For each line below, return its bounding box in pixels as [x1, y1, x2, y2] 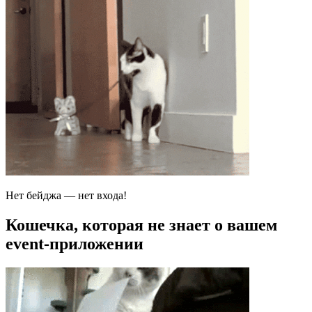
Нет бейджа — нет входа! [6, 189, 127, 201]
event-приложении [6, 234, 143, 253]
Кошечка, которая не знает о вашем [6, 215, 277, 234]
